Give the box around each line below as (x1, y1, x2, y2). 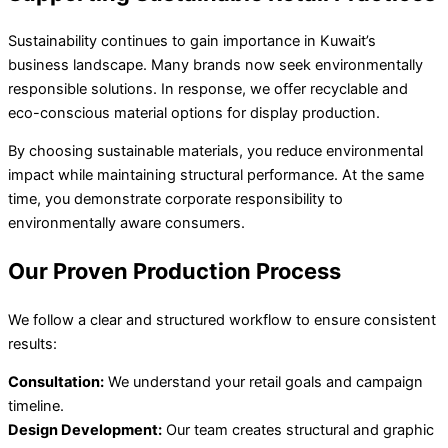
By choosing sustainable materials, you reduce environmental (8, 142, 423, 161)
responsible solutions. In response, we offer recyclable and (8, 79, 408, 98)
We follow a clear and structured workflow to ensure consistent (8, 310, 436, 329)
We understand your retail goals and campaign (104, 373, 423, 392)
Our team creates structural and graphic (162, 421, 434, 440)
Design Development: (8, 421, 162, 440)
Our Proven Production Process (8, 258, 341, 285)
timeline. (8, 397, 64, 416)
